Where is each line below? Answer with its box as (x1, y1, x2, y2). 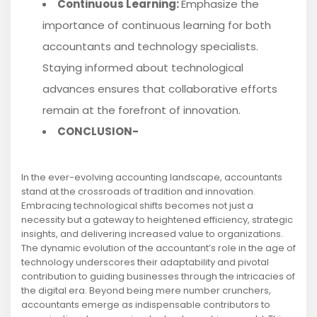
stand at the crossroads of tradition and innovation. (21, 185, 255, 199)
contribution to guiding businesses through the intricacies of (21, 270, 295, 284)
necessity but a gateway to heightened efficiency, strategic (21, 213, 293, 227)
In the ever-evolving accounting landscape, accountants (21, 171, 282, 185)
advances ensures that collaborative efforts (42, 81, 277, 97)
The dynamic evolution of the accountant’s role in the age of (21, 241, 296, 255)
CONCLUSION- (57, 124, 139, 139)
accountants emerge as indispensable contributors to (21, 298, 270, 312)
